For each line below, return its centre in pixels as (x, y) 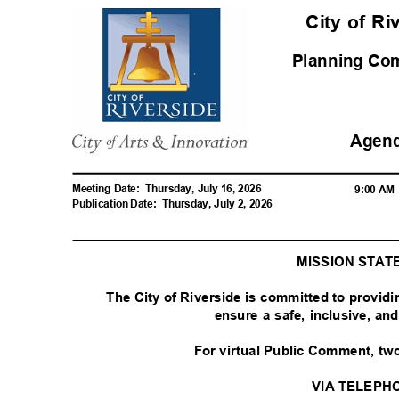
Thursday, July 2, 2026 (220, 204)
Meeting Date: (106, 189)
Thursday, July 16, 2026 (207, 189)
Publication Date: (114, 204)
